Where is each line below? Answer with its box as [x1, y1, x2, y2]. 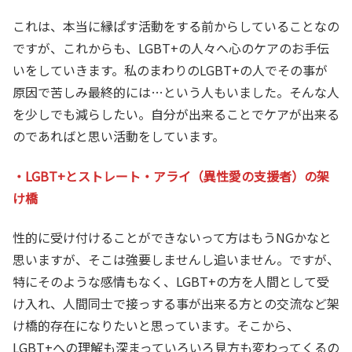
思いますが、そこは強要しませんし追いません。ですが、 [13, 250, 339, 269]
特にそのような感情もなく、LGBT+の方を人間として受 [13, 272, 329, 291]
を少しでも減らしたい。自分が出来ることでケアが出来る [13, 104, 339, 124]
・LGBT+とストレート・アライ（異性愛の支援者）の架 [13, 166, 329, 185]
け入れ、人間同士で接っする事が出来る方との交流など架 [13, 294, 339, 313]
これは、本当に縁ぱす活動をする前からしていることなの [13, 16, 339, 36]
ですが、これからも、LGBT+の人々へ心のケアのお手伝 [13, 38, 329, 58]
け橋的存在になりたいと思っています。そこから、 [13, 316, 299, 335]
